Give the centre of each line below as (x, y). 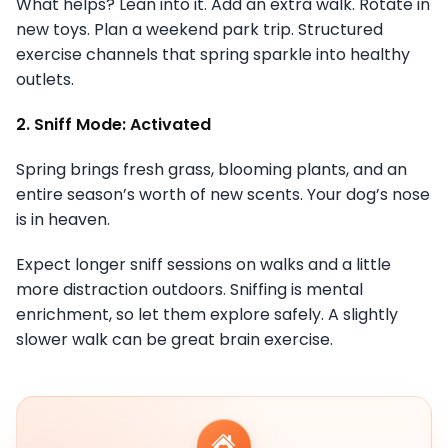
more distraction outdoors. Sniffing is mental (189, 289)
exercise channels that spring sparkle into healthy (213, 54)
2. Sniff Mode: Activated (113, 124)
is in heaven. (63, 219)
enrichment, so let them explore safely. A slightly (207, 314)
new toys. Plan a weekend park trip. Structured (199, 29)
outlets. (45, 79)
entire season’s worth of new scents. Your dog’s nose (223, 194)
